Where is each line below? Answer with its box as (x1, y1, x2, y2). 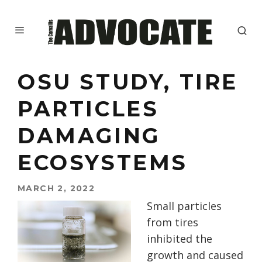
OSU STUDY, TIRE (18, 69, 239, 95)
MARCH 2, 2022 (18, 183, 95, 194)
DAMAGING (18, 123, 160, 149)
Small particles (147, 199, 222, 213)
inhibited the (147, 232, 212, 246)
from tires (147, 215, 198, 230)
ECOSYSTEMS (18, 150, 188, 176)
